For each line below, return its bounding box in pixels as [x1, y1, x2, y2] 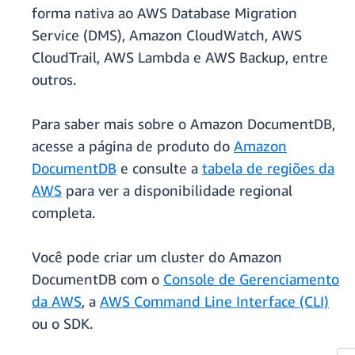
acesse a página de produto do [32, 137, 234, 155]
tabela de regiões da [202, 159, 334, 177]
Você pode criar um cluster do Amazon [32, 248, 282, 266]
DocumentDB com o [32, 270, 163, 288]
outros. [32, 71, 76, 89]
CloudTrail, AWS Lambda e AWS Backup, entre [32, 48, 328, 67]
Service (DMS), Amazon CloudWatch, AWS [32, 26, 302, 44]
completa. [32, 204, 95, 222]
